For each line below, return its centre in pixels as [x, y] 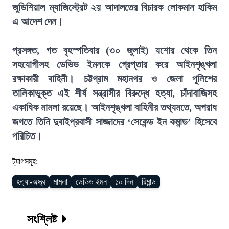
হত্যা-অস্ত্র [31, 182]
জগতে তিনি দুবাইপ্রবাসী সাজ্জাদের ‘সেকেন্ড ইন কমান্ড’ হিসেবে [114, 122]
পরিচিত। [27, 136]
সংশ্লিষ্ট [42, 219]
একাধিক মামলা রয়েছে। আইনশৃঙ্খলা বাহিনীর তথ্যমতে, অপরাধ [114, 107]
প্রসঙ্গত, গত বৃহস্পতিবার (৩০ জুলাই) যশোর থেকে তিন [114, 50]
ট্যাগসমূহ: [25, 161]
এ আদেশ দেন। [38, 21]
